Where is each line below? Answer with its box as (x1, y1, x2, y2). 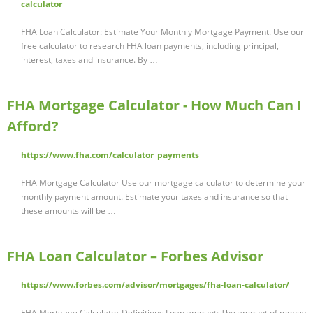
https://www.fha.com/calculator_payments (21, 149, 199, 161)
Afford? (7, 117, 59, 136)
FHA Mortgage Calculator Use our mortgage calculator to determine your (21, 177, 305, 189)
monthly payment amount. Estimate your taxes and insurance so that (21, 191, 288, 203)
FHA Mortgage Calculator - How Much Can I (7, 96, 302, 115)
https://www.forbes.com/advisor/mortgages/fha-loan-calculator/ (21, 279, 289, 291)
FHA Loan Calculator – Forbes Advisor (7, 247, 263, 266)
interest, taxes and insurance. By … (21, 54, 158, 66)
